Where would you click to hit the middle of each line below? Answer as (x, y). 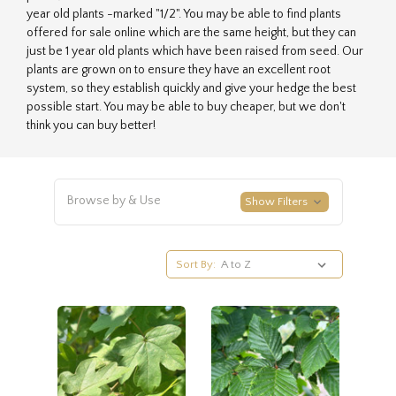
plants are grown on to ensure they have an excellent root (179, 69)
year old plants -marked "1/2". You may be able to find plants (184, 14)
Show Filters (278, 201)
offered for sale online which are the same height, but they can (191, 32)
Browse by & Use (114, 200)
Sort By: (196, 264)
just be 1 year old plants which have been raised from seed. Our (195, 51)
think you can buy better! (91, 125)
